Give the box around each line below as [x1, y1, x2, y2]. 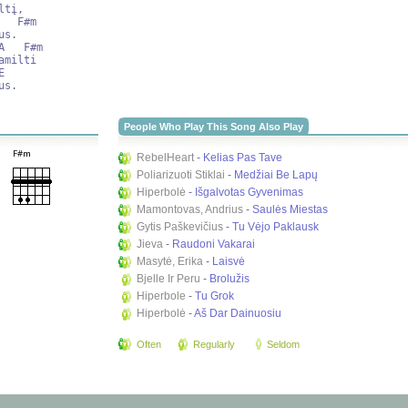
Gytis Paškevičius [137, 220, 224, 233]
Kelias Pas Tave [203, 151, 283, 164]
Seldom [267, 339, 301, 350]
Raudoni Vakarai [172, 238, 256, 250]
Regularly [193, 339, 236, 350]
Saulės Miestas [252, 203, 329, 216]
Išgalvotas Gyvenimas [195, 186, 304, 199]
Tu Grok [195, 290, 235, 302]
